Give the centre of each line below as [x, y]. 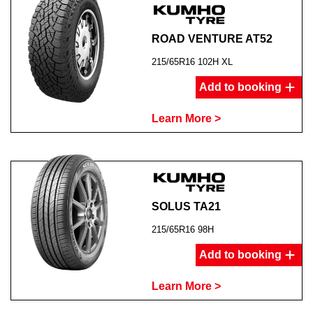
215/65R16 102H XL [192, 62]
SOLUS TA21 [186, 206]
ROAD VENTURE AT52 [212, 39]
